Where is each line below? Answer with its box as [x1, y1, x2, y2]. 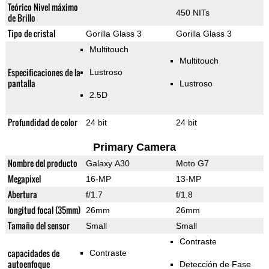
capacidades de [7, 247, 59, 260]
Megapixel [7, 172, 41, 186]
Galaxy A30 [85, 159, 130, 169]
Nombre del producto [7, 157, 77, 170]
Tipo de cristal [7, 27, 55, 40]
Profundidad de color [7, 116, 77, 129]
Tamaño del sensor [7, 219, 70, 232]
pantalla [7, 77, 35, 90]
